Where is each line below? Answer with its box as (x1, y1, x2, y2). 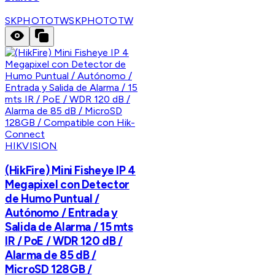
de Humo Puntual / (5, 192, 99, 206)
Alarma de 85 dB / (5, 248, 96, 263)
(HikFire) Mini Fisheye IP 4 (5, 163, 136, 178)
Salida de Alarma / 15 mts (5, 220, 133, 234)
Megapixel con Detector (5, 177, 130, 192)
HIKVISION (5, 140, 58, 152)
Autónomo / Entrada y (5, 206, 118, 220)
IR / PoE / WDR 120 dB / (5, 234, 123, 249)
